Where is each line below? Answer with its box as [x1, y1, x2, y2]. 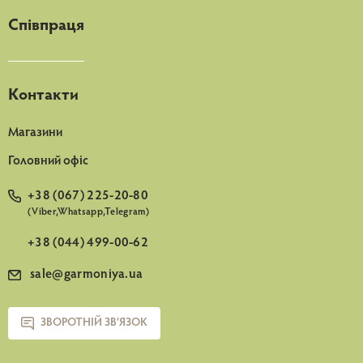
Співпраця [8, 17, 84, 34]
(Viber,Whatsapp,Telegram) [28, 207, 150, 217]
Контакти [8, 87, 79, 104]
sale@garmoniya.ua [29, 267, 143, 281]
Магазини [8, 126, 62, 139]
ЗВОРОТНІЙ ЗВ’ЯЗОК [41, 317, 147, 329]
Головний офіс [8, 154, 88, 168]
